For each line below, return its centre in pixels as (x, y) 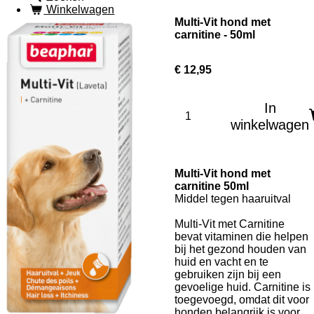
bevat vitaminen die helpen (241, 236)
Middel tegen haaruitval (233, 198)
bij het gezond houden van (240, 249)
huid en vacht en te (221, 261)
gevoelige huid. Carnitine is (243, 287)
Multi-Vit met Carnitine (230, 224)
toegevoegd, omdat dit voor (242, 299)
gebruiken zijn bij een (228, 274)
